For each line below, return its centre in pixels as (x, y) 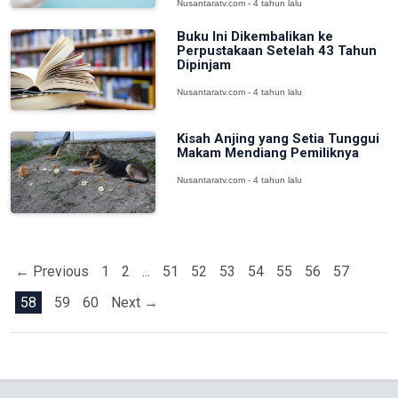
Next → (135, 302)
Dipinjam (203, 64)
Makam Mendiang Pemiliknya (267, 153)
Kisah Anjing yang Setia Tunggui (278, 139)
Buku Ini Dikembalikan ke (255, 36)
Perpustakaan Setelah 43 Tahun (276, 50)
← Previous (52, 271)
